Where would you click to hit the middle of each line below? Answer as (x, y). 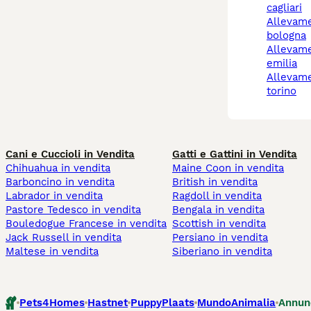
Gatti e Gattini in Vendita (235, 154)
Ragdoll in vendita (217, 196)
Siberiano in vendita (222, 252)
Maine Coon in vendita (228, 168)
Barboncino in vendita (60, 182)
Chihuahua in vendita (58, 168)
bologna (286, 36)
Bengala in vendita (218, 210)
